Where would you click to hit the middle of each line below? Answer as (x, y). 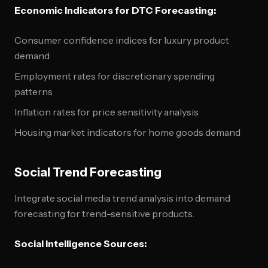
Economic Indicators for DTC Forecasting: (115, 10)
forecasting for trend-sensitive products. (104, 214)
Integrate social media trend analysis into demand (122, 198)
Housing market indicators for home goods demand (127, 132)
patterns (33, 92)
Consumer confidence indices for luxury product (122, 40)
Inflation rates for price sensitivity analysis (106, 112)
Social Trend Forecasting (88, 172)
